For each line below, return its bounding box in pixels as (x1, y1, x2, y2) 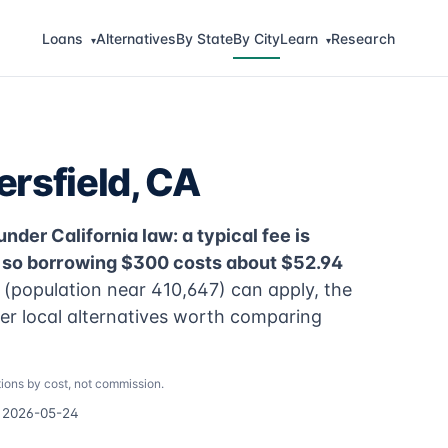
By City (232, 29, 280, 47)
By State (175, 29, 233, 47)
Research (330, 29, 395, 47)
